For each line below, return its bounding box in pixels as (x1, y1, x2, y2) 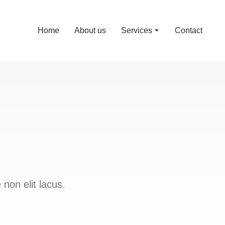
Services (121, 26, 152, 35)
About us (74, 26, 106, 35)
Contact (175, 26, 202, 35)
